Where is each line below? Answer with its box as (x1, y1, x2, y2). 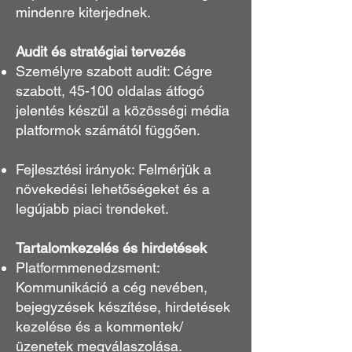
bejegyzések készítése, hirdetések (16, 299, 230, 315)
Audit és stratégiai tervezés (16, 43, 185, 60)
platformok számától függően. (16, 122, 200, 138)
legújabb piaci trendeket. (16, 200, 169, 217)
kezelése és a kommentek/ (16, 318, 183, 335)
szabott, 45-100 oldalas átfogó (16, 82, 204, 99)
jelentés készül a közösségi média (16, 102, 229, 119)
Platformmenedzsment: (16, 259, 159, 276)
